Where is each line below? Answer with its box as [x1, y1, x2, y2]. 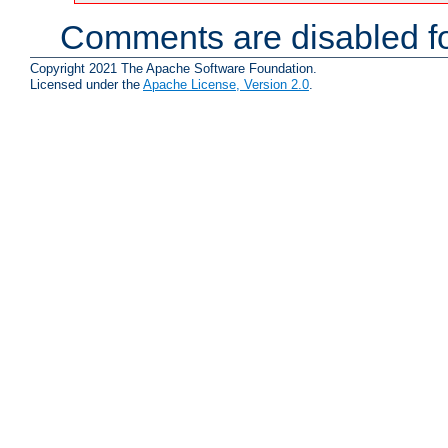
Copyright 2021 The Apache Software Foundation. [30, 60, 317, 76]
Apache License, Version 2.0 [143, 76, 309, 92]
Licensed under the [30, 76, 143, 92]
